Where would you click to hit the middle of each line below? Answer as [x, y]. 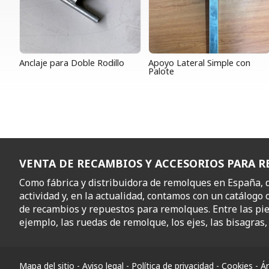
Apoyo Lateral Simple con [200, 63]
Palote [162, 71]
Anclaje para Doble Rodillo [72, 63]
